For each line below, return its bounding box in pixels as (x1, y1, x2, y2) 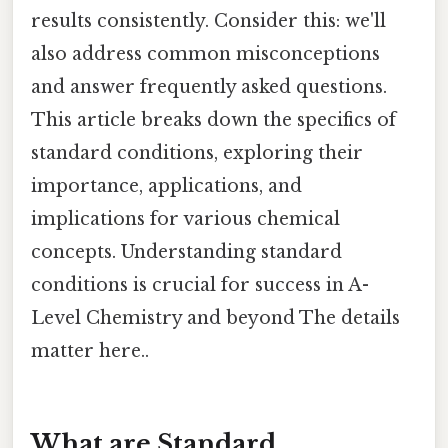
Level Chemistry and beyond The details (31, 306, 400, 329)
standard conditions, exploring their (31, 141, 363, 164)
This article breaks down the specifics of (31, 108, 396, 131)
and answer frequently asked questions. (31, 75, 387, 98)
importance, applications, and (31, 174, 302, 197)
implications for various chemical (31, 207, 340, 230)
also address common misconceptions (31, 42, 380, 65)
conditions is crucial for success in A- (31, 273, 369, 296)
